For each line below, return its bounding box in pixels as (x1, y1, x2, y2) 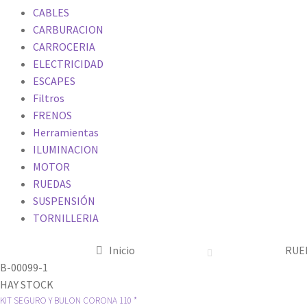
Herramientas (33, 125, 99, 139)
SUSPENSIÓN (33, 193, 95, 208)
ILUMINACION (33, 142, 99, 156)
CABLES (33, 5, 69, 19)
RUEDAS (33, 176, 71, 191)
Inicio (108, 243, 135, 258)
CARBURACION (33, 22, 103, 36)
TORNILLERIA (33, 210, 99, 225)
